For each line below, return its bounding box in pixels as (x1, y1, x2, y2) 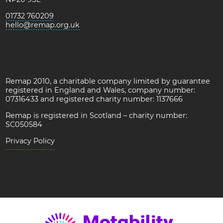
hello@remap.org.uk (5, 20, 80, 29)
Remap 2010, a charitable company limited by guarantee (5, 76, 211, 86)
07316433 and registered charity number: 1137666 (5, 94, 183, 104)
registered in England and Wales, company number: (5, 85, 196, 95)
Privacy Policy (5, 136, 55, 145)
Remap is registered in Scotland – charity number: (5, 111, 188, 120)
